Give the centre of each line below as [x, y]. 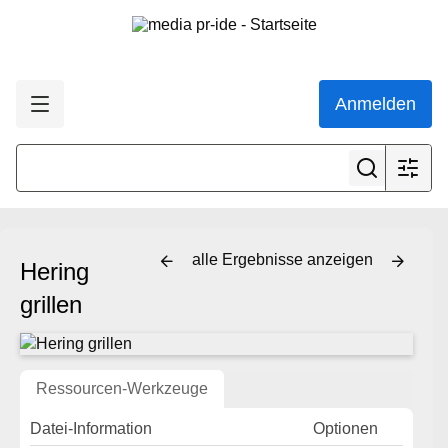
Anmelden [375, 104]
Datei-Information [91, 428]
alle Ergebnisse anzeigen [284, 260]
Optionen [345, 428]
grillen [58, 304]
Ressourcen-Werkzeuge [122, 388]
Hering [54, 271]
